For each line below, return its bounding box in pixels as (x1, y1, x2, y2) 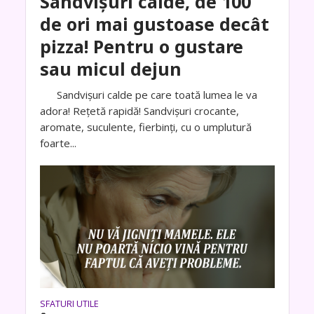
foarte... (39, 136, 76, 151)
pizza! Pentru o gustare (39, 34, 243, 59)
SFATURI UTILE (39, 298, 99, 310)
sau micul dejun (39, 57, 182, 81)
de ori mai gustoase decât (39, 12, 269, 36)
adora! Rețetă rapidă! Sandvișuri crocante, (39, 104, 239, 118)
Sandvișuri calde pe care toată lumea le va (39, 88, 257, 102)
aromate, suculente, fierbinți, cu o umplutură (39, 120, 252, 135)
